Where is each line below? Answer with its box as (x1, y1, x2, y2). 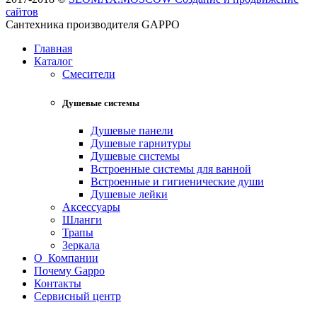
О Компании (34, 252, 98, 265)
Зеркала (62, 239, 100, 252)
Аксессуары (62, 201, 120, 214)
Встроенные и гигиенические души (91, 175, 264, 188)
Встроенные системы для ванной (91, 163, 251, 175)
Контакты (34, 277, 81, 290)
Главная (34, 42, 72, 54)
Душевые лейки (91, 188, 168, 201)
